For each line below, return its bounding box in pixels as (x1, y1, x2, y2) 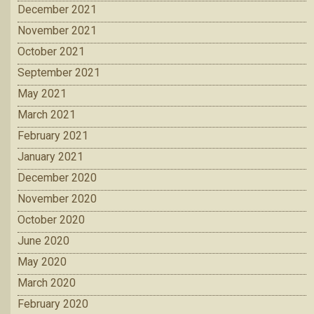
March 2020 (18, 276, 76, 290)
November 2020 (18, 192, 97, 206)
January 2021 (18, 150, 83, 164)
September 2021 (18, 66, 100, 80)
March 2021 (18, 108, 76, 122)
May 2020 (18, 255, 67, 269)
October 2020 (18, 213, 85, 227)
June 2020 (18, 234, 69, 248)
